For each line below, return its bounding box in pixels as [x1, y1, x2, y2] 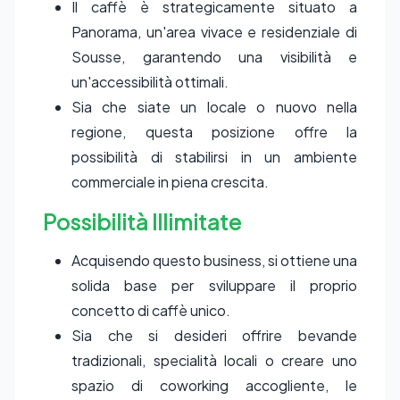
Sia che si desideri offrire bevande [71, 326, 357, 345]
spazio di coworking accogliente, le [71, 376, 357, 395]
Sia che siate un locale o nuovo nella [71, 97, 357, 116]
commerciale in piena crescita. [71, 172, 269, 191]
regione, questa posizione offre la [71, 122, 357, 141]
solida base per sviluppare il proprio [71, 276, 357, 295]
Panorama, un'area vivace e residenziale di [71, 22, 357, 41]
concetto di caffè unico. [71, 301, 230, 320]
